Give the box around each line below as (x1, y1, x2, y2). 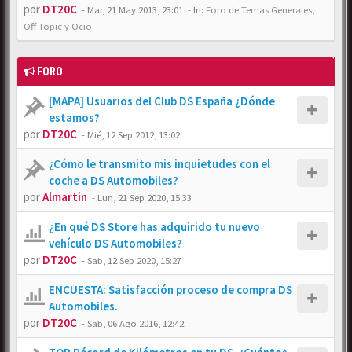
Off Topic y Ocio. (24, 20, 94, 32)
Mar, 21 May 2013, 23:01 (87, 3, 183, 16)
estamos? (49, 110, 100, 125)
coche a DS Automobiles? (49, 173, 178, 188)
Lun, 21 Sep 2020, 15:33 (97, 191, 192, 203)
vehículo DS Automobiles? (49, 236, 182, 251)
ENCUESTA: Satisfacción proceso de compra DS (49, 282, 292, 297)
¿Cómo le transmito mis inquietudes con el (49, 156, 270, 171)
